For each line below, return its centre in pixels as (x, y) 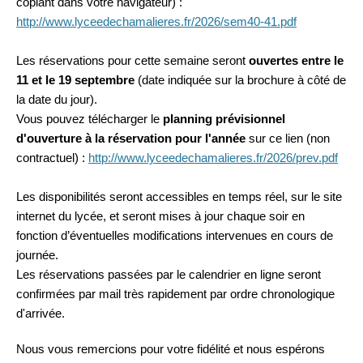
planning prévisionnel (224, 119)
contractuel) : (52, 158)
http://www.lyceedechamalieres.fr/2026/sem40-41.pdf (156, 21)
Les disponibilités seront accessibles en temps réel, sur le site (179, 196)
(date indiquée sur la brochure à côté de (240, 80)
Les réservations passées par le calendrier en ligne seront (169, 274)
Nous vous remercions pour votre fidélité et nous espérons (171, 349)
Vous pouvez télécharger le (90, 119)
